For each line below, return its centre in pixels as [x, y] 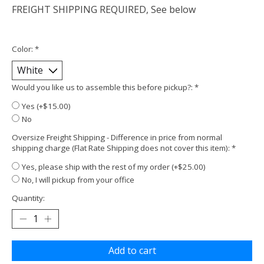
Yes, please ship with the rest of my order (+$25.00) [114, 166]
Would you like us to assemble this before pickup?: [103, 87]
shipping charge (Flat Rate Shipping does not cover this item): [122, 148]
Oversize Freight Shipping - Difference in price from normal [117, 137]
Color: [23, 49]
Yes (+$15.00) [46, 106]
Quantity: [28, 198]
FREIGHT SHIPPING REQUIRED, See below [104, 10]
